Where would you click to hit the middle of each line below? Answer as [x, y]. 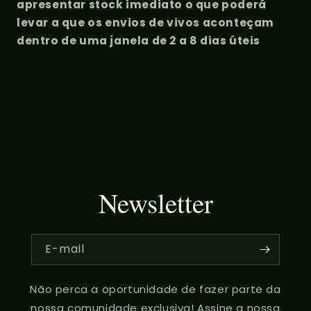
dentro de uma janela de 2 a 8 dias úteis [138, 40]
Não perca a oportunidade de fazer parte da [155, 289]
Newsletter [155, 202]
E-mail [65, 249]
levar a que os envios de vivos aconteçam [145, 22]
